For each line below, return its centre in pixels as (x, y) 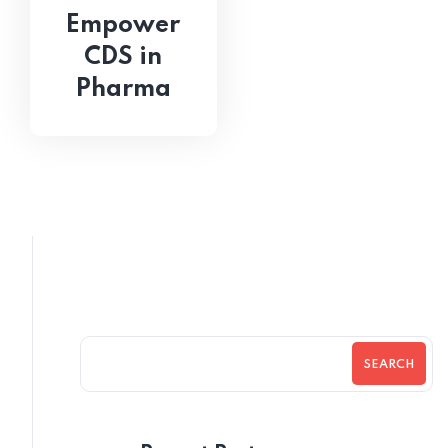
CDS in (123, 57)
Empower (123, 25)
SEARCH (389, 365)
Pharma (123, 89)
